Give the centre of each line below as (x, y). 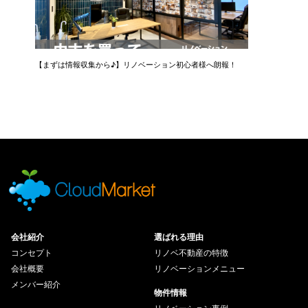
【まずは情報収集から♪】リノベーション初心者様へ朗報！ (136, 64)
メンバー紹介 (35, 284)
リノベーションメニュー (199, 268)
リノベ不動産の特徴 (191, 252)
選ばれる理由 (179, 236)
